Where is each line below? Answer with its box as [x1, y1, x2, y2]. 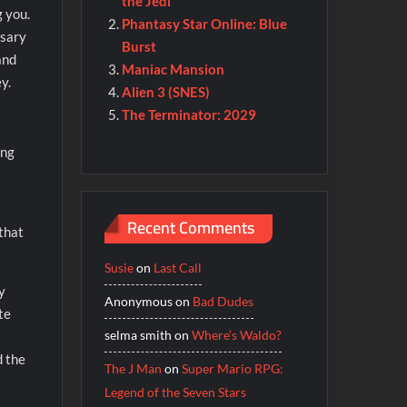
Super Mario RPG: [181, 360, 283, 376]
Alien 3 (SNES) [122, 84, 211, 101]
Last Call [153, 259, 202, 275]
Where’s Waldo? [191, 326, 282, 342]
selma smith [104, 326, 172, 342]
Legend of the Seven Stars [104, 383, 246, 400]
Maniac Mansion [122, 61, 225, 78]
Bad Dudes [192, 293, 253, 309]
